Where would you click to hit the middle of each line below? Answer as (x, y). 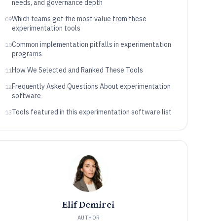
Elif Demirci (89, 204)
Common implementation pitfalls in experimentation (91, 44)
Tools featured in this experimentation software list (92, 112)
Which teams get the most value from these (79, 19)
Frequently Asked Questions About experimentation (91, 86)
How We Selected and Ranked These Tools (77, 70)
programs (27, 54)
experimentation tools (46, 28)
